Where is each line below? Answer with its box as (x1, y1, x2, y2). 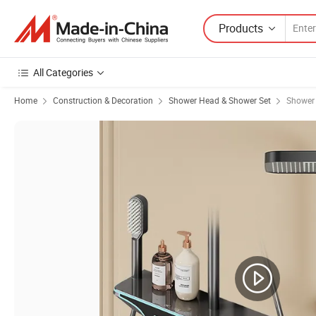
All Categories (33, 66, 93, 79)
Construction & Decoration (53, 95, 153, 106)
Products (219, 20, 263, 36)
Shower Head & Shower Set (169, 95, 271, 106)
